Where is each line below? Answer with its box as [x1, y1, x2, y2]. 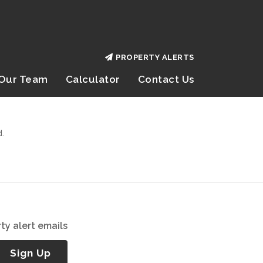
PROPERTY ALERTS [112, 53, 194, 62]
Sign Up [10, 247, 51, 259]
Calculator [65, 73, 120, 85]
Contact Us [137, 73, 194, 85]
